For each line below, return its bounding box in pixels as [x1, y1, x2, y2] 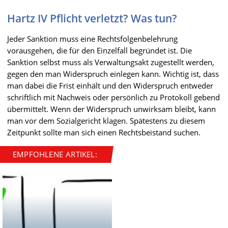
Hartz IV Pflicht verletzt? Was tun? [7, 11, 177, 25]
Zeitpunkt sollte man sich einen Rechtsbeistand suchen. [7, 127, 201, 137]
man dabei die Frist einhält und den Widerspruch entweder [7, 80, 213, 91]
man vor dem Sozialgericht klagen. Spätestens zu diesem [7, 115, 205, 126]
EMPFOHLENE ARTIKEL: [13, 149, 97, 159]
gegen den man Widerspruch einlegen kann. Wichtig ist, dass [7, 68, 219, 79]
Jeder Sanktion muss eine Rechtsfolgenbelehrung [7, 33, 178, 44]
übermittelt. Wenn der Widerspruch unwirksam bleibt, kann [7, 103, 216, 114]
